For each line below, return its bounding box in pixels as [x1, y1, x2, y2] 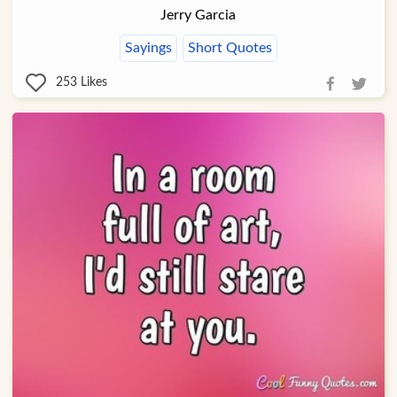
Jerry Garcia [160, 7, 237, 22]
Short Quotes [187, 40, 272, 55]
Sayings [124, 40, 172, 55]
